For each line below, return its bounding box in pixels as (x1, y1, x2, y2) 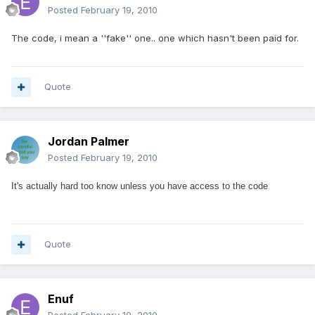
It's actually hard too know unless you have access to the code (11, 181, 268, 192)
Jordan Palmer (48, 134, 129, 149)
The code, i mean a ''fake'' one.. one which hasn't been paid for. (11, 32, 299, 44)
